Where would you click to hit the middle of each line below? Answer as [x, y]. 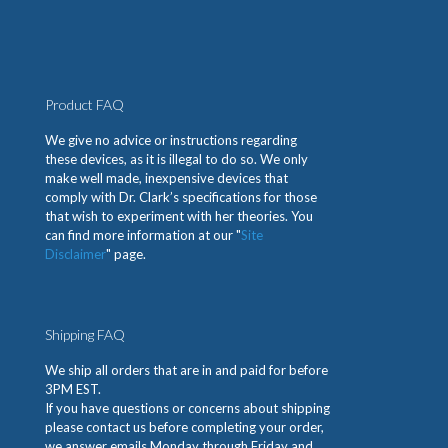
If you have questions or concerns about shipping [187, 408]
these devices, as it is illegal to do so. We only [176, 159]
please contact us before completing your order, [184, 427]
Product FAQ [84, 105]
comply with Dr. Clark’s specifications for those [181, 197]
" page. [126, 254]
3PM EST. [73, 389]
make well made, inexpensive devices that [166, 178]
